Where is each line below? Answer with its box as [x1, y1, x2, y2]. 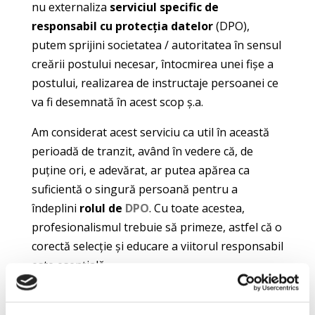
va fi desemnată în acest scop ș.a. [31, 94, 203, 110]
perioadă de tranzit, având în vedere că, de [31, 143, 253, 159]
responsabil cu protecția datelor [31, 18, 213, 34]
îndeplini [31, 200, 79, 216]
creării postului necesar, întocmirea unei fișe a [31, 56, 274, 72]
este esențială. [31, 257, 107, 273]
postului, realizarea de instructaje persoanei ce [31, 75, 278, 91]
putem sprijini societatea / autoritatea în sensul [31, 37, 281, 53]
